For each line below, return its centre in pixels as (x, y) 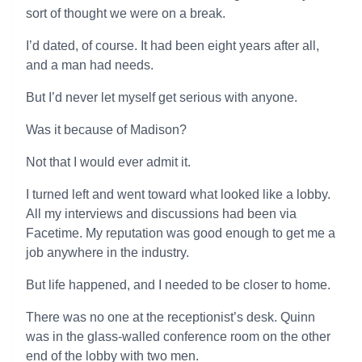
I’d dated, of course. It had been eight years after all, (173, 46)
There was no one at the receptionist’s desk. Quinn (170, 317)
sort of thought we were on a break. (126, 13)
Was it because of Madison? (106, 130)
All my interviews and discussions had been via (161, 214)
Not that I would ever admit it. (108, 162)
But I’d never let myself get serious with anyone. (162, 97)
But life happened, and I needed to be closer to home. (178, 285)
